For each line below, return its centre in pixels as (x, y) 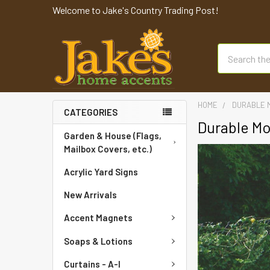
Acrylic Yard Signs (101, 172)
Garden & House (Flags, (113, 136)
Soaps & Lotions (98, 241)
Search (231, 50)
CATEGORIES (91, 112)
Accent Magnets (98, 218)
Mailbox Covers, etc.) (108, 149)
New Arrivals (90, 195)
